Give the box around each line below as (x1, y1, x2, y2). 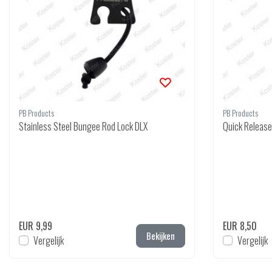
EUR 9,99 (19, 219, 52, 233)
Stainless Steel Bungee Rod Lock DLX (19, 119, 148, 134)
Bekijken (146, 229, 175, 242)
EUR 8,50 (223, 219, 257, 233)
